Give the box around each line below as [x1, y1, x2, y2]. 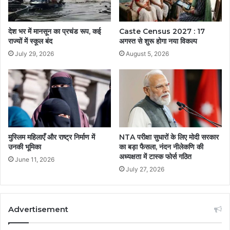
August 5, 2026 [126, 49, 169, 57]
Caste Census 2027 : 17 [119, 26, 205, 36]
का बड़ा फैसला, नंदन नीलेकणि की [119, 142, 203, 151]
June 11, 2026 [15, 155, 54, 163]
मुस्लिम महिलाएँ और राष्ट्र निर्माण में [8, 132, 95, 142]
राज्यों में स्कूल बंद [8, 36, 52, 46]
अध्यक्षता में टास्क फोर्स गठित [119, 151, 191, 161]
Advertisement [8, 204, 68, 214]
